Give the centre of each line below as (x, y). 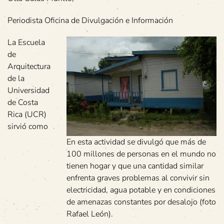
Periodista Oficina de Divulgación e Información (90, 21)
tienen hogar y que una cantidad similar (135, 166)
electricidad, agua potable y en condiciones (141, 190)
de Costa (23, 103)
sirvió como (28, 127)
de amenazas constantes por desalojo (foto (141, 202)
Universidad (28, 91)
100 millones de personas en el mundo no (141, 154)
